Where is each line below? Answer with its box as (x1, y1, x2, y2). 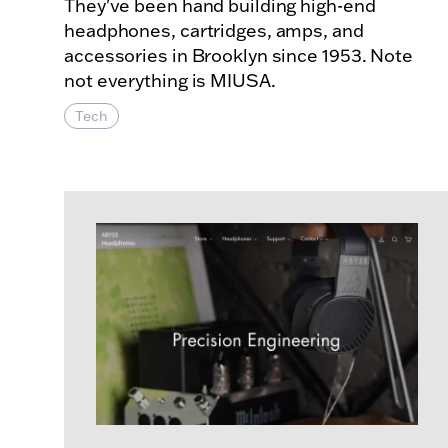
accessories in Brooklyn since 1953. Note (64, 44, 413, 68)
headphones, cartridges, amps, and (64, 19, 364, 43)
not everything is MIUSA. (64, 69, 280, 93)
